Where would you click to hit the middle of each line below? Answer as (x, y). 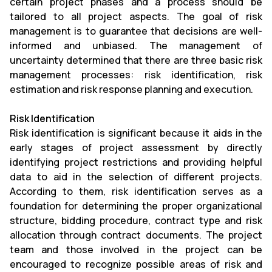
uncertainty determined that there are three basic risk (136, 60)
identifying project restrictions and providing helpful (136, 162)
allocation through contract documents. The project (136, 235)
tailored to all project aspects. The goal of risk (136, 16)
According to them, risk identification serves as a (136, 191)
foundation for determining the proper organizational (136, 206)
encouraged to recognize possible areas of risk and (136, 264)
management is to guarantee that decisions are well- (136, 31)
